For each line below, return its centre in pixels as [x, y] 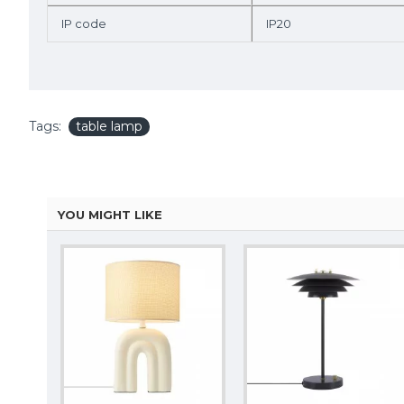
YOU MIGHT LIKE [110, 215]
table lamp [109, 126]
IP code [84, 23]
